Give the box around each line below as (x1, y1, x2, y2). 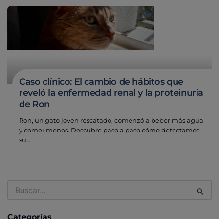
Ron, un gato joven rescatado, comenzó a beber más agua (19, 116, 204, 125)
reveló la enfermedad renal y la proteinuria (19, 88, 203, 99)
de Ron (19, 99, 50, 110)
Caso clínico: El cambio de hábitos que (19, 76, 183, 88)
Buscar (6, 180, 31, 190)
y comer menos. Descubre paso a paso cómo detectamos (19, 126, 200, 134)
